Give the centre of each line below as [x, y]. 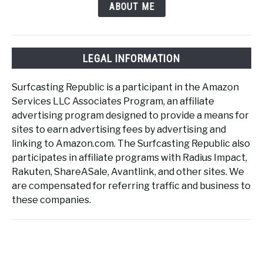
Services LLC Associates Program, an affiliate [113, 101]
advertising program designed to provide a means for [130, 115]
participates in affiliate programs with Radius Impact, [129, 157]
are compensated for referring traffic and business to [131, 186]
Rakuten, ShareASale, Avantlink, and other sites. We [128, 171]
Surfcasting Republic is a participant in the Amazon [125, 87]
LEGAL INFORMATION [131, 58]
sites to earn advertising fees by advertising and [119, 129]
